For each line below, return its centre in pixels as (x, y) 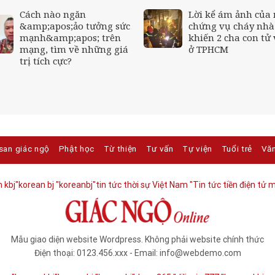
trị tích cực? (46, 60)
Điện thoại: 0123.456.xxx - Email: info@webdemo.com (137, 253)
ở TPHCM (208, 49)
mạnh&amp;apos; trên (70, 37)
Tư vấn (160, 149)
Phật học (76, 149)
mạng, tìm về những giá (74, 49)
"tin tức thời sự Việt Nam (140, 184)
